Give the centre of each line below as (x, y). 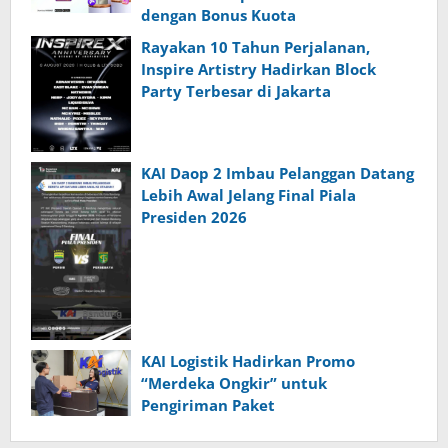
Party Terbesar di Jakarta (236, 91)
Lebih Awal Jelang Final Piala (248, 194)
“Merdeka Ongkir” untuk (234, 382)
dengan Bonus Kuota (218, 15)
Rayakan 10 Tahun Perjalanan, (255, 47)
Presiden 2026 (194, 216)
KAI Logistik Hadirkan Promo (248, 360)
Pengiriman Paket (208, 404)
